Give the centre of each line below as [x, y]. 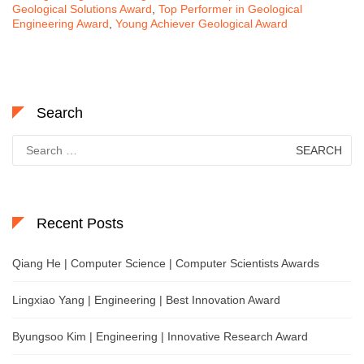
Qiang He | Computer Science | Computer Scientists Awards [166, 263]
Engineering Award [61, 23]
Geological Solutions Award [82, 9]
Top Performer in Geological [230, 9]
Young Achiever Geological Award [201, 23]
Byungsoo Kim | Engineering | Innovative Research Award [160, 336]
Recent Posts [80, 223]
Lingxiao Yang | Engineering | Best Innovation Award [146, 299]
